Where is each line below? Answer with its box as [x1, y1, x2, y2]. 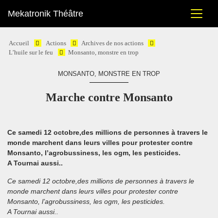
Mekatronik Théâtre [8, 9, 83, 18]
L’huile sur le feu [9, 49, 54, 56]
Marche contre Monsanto [45, 91, 173, 104]
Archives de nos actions [81, 40, 144, 47]
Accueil [9, 40, 30, 47]
